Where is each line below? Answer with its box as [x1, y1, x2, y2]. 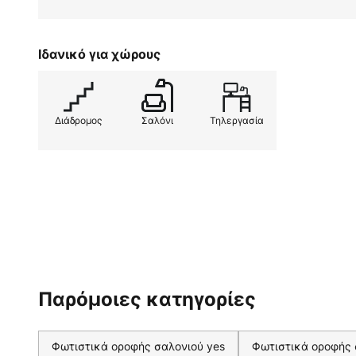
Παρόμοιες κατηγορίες [38, 288, 256, 311]
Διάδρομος [54, 114, 102, 128]
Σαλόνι [141, 114, 173, 128]
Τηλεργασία [210, 114, 264, 128]
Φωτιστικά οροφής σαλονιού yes [52, 339, 225, 354]
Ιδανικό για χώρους [38, 46, 161, 63]
